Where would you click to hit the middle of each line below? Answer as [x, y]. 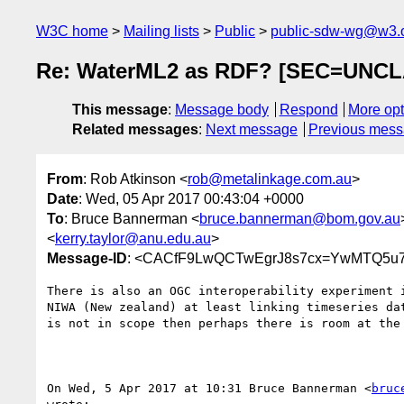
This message [120, 110]
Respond [308, 110]
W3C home [72, 31]
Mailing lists [161, 31]
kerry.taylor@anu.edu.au [133, 238]
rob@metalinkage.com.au [270, 179]
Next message [252, 130]
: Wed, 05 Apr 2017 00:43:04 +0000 [191, 198]
